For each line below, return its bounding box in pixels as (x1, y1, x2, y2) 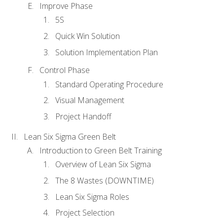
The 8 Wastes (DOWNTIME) (55, 175, 154, 186)
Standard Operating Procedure (55, 78, 163, 90)
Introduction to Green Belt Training (39, 145, 162, 156)
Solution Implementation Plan (55, 46, 158, 58)
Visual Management (55, 95, 124, 106)
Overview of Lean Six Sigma (55, 159, 151, 170)
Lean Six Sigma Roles (55, 191, 129, 202)
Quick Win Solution (55, 30, 120, 41)
